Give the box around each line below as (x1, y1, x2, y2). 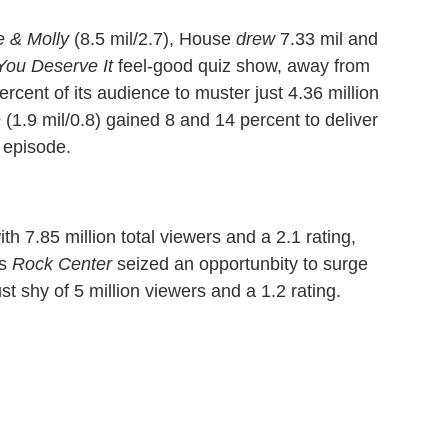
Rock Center (12, 253, 112, 274)
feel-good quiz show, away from (113, 55, 370, 76)
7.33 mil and (275, 28, 378, 49)
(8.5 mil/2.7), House (69, 28, 236, 49)
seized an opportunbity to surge (112, 253, 368, 274)
